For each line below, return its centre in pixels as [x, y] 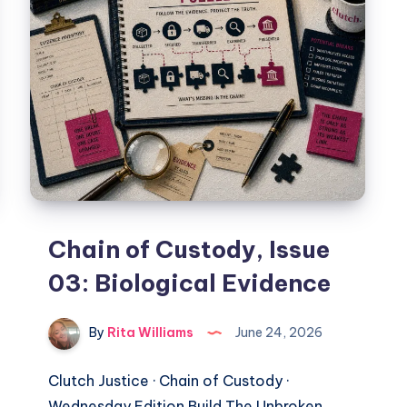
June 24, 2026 [278, 333]
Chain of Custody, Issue [189, 250]
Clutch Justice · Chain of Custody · [169, 381]
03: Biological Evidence [190, 283]
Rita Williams [149, 333]
